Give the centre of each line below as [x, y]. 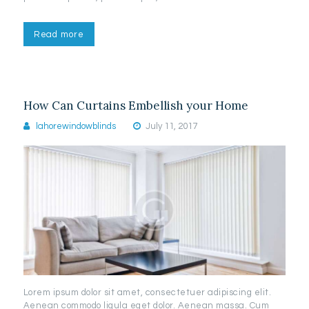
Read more [59, 34]
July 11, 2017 [171, 126]
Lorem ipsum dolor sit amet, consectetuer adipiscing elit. [147, 292]
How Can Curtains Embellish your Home [136, 106]
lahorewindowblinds [76, 126]
